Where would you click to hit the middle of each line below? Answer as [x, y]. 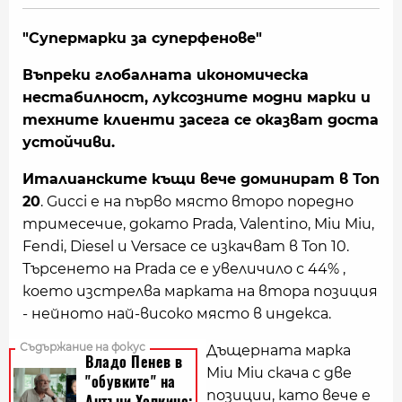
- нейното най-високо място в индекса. [177, 314]
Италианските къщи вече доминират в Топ [201, 179]
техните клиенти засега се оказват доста [201, 120]
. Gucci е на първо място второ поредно [197, 201]
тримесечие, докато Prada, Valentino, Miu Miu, [198, 224]
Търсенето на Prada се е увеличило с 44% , [184, 269]
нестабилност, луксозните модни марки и [197, 97]
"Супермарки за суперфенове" [142, 38]
